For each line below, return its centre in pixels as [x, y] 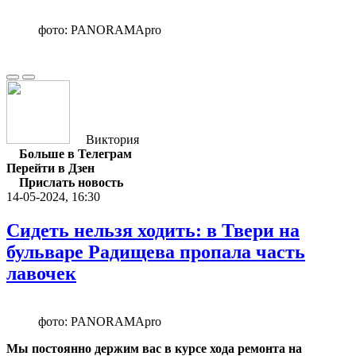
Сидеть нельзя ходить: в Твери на [153, 230]
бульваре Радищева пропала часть [156, 252]
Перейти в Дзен [50, 168]
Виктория [112, 139]
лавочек [41, 273]
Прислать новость [71, 182]
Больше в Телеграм [75, 153]
